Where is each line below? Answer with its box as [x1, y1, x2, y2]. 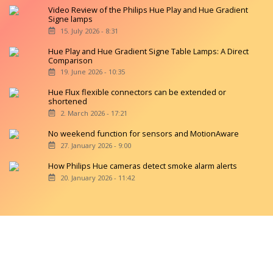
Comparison [48, 54, 93, 66]
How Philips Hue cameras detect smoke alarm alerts [48, 160, 238, 171]
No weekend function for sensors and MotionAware [48, 128, 239, 140]
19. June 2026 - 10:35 [60, 67, 125, 77]
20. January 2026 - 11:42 [60, 172, 135, 182]
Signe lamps [48, 13, 93, 24]
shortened [48, 96, 88, 107]
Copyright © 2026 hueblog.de [9, 224, 116, 236]
